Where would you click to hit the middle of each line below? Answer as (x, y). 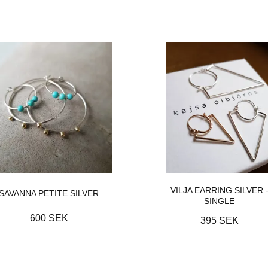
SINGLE (219, 201)
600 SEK (49, 218)
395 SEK (219, 221)
